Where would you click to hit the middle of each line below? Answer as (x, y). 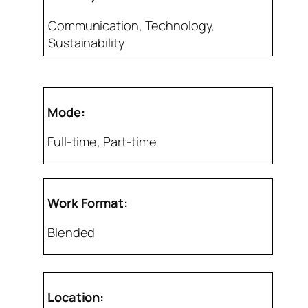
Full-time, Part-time (102, 141)
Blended (71, 233)
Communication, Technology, (132, 25)
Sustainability (86, 42)
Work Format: (88, 203)
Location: (76, 297)
